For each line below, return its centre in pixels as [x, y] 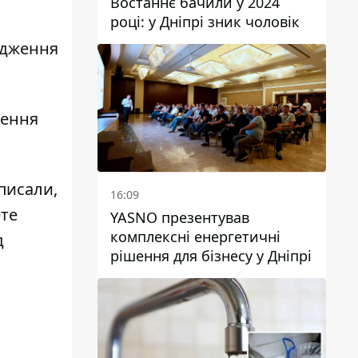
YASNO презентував [180, 218]
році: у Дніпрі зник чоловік [205, 21]
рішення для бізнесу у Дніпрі [211, 256]
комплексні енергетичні [195, 237]
